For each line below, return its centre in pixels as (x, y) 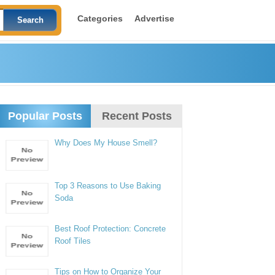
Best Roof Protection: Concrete (110, 229)
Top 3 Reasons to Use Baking (108, 186)
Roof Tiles (73, 241)
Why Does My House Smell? (106, 143)
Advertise (154, 18)
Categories (100, 18)
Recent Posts (137, 116)
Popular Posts (45, 116)
